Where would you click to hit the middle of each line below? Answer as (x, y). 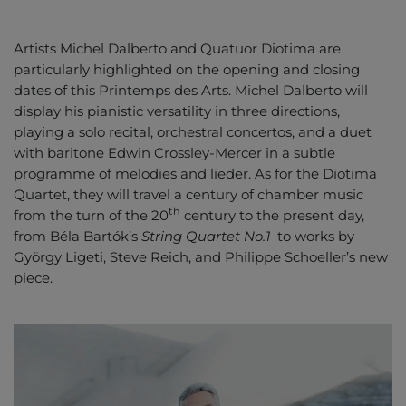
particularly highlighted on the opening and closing (187, 69)
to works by (312, 236)
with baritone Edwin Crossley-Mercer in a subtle (174, 153)
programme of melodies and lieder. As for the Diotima (195, 174)
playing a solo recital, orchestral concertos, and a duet (193, 132)
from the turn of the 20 (91, 215)
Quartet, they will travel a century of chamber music (188, 194)
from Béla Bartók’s (77, 236)
